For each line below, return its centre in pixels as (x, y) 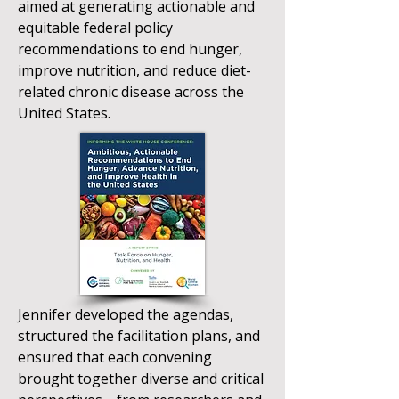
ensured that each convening (115, 357)
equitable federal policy (95, 28)
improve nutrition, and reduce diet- (134, 70)
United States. (64, 113)
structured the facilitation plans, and (139, 336)
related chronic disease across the (131, 92)
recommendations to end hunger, (130, 49)
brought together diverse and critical (141, 379)
